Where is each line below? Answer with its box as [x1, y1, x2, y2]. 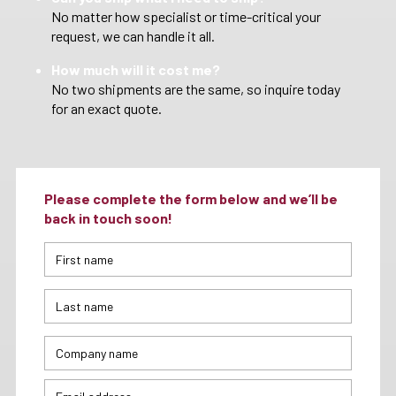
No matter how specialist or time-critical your [51, 8, 321, 25]
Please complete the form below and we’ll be [44, 190, 338, 207]
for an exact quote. [51, 100, 162, 117]
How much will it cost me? [51, 61, 220, 78]
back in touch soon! [44, 209, 172, 226]
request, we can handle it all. [51, 27, 215, 44]
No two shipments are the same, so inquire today [51, 80, 340, 97]
